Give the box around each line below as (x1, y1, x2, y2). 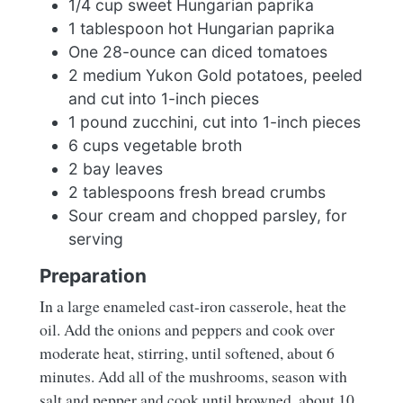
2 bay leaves (68, 159, 163, 179)
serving (68, 229, 123, 249)
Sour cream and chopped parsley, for (68, 206, 347, 226)
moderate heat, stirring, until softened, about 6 (40, 342, 335, 364)
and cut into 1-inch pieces (68, 89, 259, 109)
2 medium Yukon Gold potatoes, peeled (68, 66, 363, 85)
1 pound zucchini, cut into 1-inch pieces (68, 112, 361, 132)
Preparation (40, 264, 147, 288)
